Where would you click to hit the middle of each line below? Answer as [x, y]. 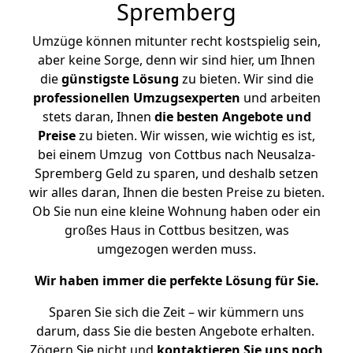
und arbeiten [280, 98]
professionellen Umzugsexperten [136, 98]
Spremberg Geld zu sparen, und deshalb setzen [176, 173]
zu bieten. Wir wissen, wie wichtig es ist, [195, 136]
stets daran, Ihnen [98, 117]
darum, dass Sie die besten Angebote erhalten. [176, 331]
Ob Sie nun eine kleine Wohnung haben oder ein [176, 211]
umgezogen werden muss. [176, 249]
